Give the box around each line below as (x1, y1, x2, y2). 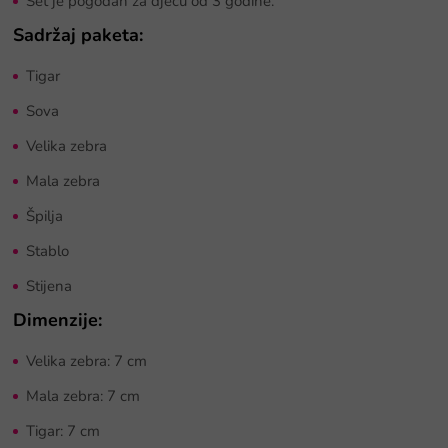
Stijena (26, 276, 72, 297)
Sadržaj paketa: (13, 23, 143, 48)
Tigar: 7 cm (26, 421, 100, 442)
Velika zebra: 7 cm (26, 351, 147, 372)
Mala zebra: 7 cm (26, 386, 140, 407)
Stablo (26, 241, 69, 262)
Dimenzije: (13, 308, 102, 333)
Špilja (26, 206, 63, 227)
